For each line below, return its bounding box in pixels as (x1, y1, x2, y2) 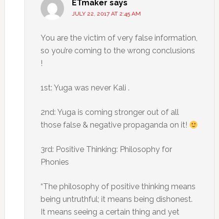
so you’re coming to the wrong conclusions (40, 46, 195, 55)
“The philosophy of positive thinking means (40, 182, 196, 191)
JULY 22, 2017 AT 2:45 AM (71, 10, 141, 17)
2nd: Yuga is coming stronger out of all (40, 108, 179, 117)
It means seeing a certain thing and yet (40, 207, 179, 217)
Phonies (40, 157, 69, 167)
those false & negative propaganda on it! (40, 120, 189, 130)
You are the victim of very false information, (40, 33, 197, 43)
